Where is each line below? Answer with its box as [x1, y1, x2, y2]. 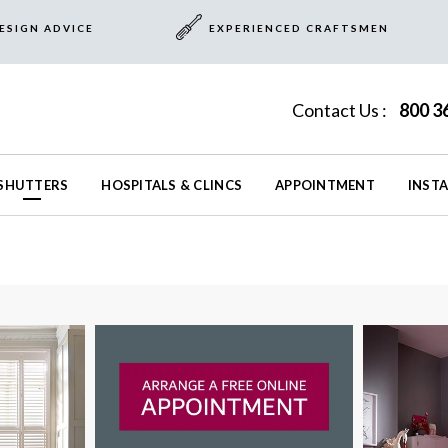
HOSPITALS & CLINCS [101, 177, 243, 194]
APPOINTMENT [275, 177, 375, 194]
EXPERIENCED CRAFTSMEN [208, 22, 389, 34]
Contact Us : [291, 99, 390, 122]
